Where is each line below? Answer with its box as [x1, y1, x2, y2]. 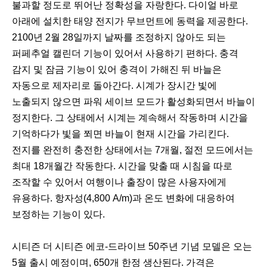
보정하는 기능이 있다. [12, 209, 107, 220]
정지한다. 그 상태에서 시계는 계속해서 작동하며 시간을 [12, 113, 248, 123]
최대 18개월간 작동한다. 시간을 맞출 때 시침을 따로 [12, 161, 232, 172]
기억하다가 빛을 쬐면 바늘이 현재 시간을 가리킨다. [12, 129, 229, 139]
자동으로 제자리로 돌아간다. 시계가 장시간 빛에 [12, 80, 217, 91]
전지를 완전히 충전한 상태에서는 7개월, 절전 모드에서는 [12, 145, 253, 156]
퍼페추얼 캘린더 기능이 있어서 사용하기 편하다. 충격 [12, 48, 238, 59]
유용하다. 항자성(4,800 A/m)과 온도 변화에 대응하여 [12, 193, 235, 204]
